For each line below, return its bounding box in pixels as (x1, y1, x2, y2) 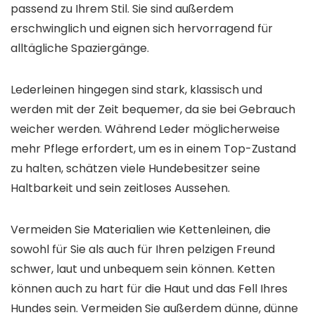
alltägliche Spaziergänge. (11, 40, 149, 56)
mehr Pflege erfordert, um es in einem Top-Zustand (11, 141, 296, 157)
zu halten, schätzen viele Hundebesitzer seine (11, 160, 260, 176)
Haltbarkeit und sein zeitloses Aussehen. (11, 180, 230, 196)
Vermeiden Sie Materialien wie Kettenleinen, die (11, 221, 271, 238)
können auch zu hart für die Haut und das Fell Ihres (11, 281, 288, 297)
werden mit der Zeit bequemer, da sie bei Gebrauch (11, 101, 295, 117)
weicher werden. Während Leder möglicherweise (11, 121, 280, 137)
